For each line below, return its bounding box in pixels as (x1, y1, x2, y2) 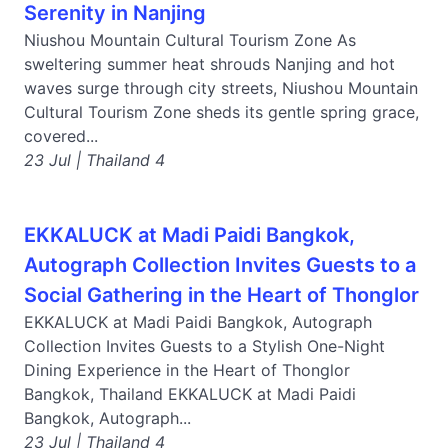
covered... (24, 126, 98, 146)
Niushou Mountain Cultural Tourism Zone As (24, 30, 356, 50)
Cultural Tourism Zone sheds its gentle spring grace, (24, 102, 419, 122)
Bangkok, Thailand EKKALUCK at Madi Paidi (24, 384, 356, 404)
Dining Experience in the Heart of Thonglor (24, 360, 350, 380)
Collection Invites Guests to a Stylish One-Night (24, 336, 385, 356)
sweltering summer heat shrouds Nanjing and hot (24, 54, 395, 74)
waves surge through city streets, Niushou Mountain (24, 78, 418, 98)
